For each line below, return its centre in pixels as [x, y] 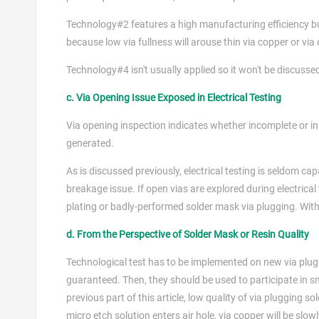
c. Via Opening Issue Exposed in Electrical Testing [174, 98]
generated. [90, 143]
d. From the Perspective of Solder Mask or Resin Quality [188, 234]
